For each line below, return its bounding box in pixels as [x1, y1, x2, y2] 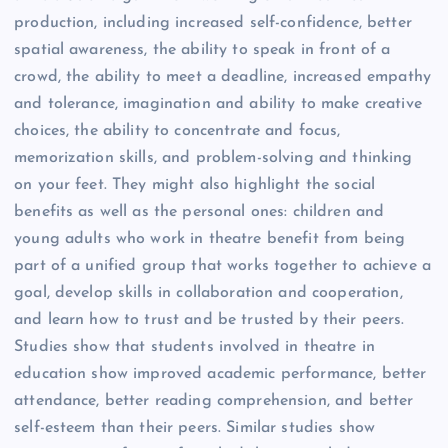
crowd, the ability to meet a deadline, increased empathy [14, 68, 431, 85]
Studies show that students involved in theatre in [14, 338, 375, 355]
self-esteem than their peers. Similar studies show [14, 419, 376, 436]
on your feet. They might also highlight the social [14, 176, 376, 193]
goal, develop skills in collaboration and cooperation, [14, 284, 403, 301]
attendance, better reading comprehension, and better [14, 392, 414, 409]
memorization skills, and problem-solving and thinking [14, 149, 413, 166]
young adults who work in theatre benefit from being [14, 230, 406, 247]
